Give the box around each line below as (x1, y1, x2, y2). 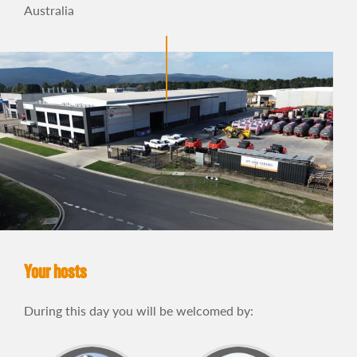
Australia (24, 2, 74, 18)
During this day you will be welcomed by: (24, 303, 253, 319)
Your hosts (24, 264, 87, 284)
